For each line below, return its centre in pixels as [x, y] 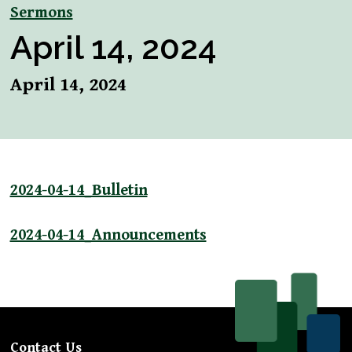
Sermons [41, 13]
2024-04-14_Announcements [108, 236]
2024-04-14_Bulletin [79, 191]
